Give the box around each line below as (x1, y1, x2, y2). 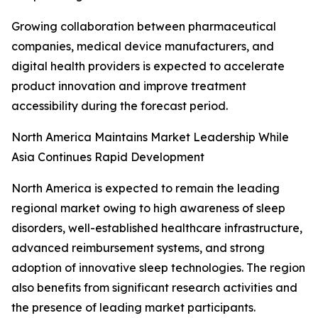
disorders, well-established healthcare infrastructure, (11, 221, 302, 236)
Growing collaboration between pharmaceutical (11, 19, 276, 34)
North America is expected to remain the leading (11, 181, 280, 196)
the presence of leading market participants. (11, 300, 256, 315)
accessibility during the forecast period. (11, 99, 228, 114)
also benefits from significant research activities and (11, 280, 297, 295)
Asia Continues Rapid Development (11, 150, 204, 165)
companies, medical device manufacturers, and (11, 39, 274, 54)
